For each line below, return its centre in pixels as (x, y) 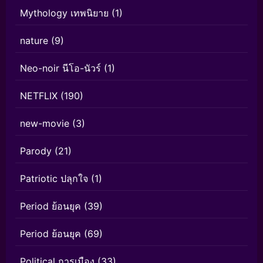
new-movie (45, 124)
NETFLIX (39, 96)
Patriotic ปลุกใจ (54, 179)
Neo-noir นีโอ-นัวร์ (60, 68)
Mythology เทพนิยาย (64, 13)
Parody (36, 151)
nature (34, 41)
